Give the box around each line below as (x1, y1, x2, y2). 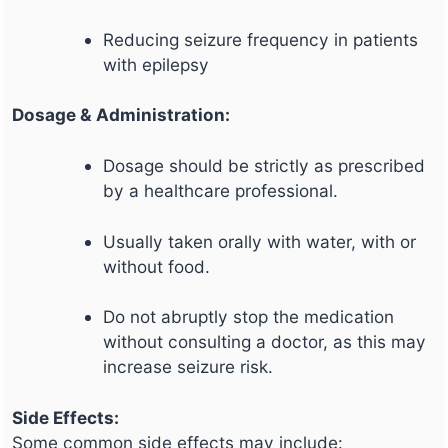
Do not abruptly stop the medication (103, 306, 395, 328)
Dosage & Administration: (12, 104, 230, 126)
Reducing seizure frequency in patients (103, 28, 419, 50)
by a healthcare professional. (103, 180, 339, 202)
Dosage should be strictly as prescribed (103, 155, 426, 177)
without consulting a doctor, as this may (103, 331, 427, 353)
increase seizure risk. (103, 356, 274, 378)
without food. (103, 255, 211, 277)
